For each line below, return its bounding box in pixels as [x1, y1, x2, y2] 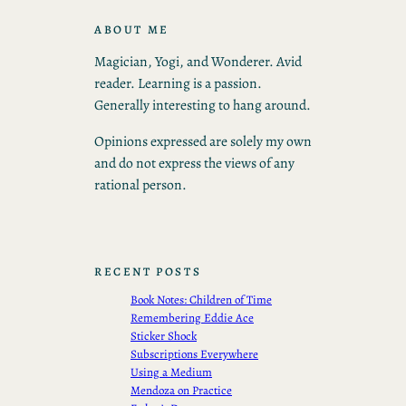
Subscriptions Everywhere [130, 346, 258, 362]
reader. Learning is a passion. [94, 73, 262, 93]
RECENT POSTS [94, 264, 202, 280]
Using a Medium [130, 364, 212, 381]
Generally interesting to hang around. [94, 95, 311, 115]
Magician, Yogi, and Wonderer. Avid [94, 52, 302, 72]
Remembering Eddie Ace [130, 310, 254, 326]
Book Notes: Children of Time [130, 292, 272, 308]
